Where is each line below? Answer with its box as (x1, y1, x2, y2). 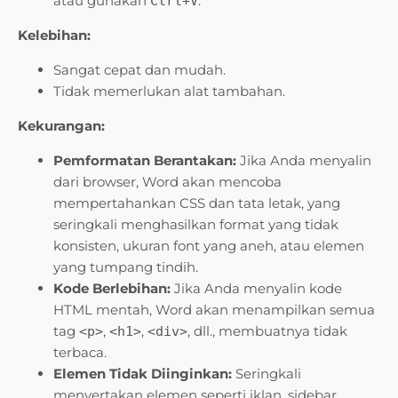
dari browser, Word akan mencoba (53, 173, 282, 191)
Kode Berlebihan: (53, 280, 171, 298)
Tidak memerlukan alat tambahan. (53, 83, 285, 100)
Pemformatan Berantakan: (53, 152, 236, 170)
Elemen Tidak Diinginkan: (53, 365, 232, 383)
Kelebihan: (18, 27, 91, 44)
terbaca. (53, 344, 107, 362)
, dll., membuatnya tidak (187, 322, 347, 340)
